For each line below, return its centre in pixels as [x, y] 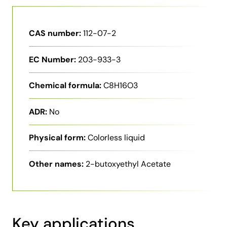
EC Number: [52, 59]
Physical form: [57, 138]
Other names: [56, 164]
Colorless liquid [116, 138]
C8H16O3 [121, 86]
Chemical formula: [65, 86]
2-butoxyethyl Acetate [128, 164]
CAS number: [55, 33]
